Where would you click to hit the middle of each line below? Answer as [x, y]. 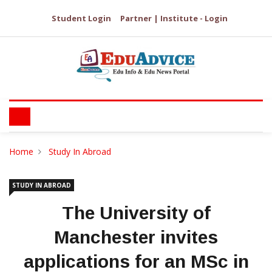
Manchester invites [136, 237]
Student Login [81, 18]
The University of [136, 213]
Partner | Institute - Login [174, 18]
